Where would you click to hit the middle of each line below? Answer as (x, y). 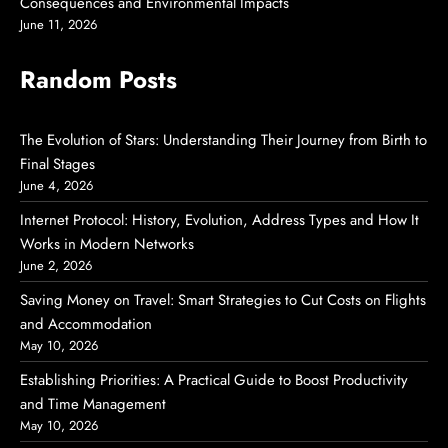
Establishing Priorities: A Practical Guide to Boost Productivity (214, 380)
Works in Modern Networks (107, 244)
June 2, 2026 (56, 265)
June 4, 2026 (56, 185)
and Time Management (93, 404)
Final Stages (57, 164)
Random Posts (98, 79)
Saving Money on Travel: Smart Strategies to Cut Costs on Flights (223, 300)
